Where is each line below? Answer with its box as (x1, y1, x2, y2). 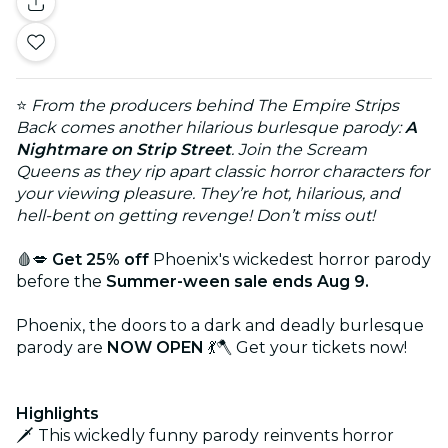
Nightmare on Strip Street (16, 139, 231, 159)
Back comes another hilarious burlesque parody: (16, 117, 401, 137)
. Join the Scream (231, 139, 367, 159)
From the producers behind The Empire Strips (27, 95, 399, 115)
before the (16, 271, 102, 291)
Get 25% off (52, 249, 149, 269)
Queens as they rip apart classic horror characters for (16, 161, 429, 181)
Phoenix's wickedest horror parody (149, 249, 431, 269)
